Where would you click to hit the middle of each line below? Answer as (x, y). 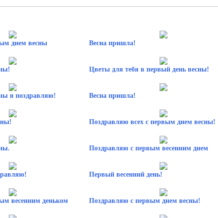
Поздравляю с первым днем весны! (145, 200)
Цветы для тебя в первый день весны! (149, 69)
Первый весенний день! (126, 174)
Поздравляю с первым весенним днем (148, 148)
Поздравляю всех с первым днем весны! (152, 122)
